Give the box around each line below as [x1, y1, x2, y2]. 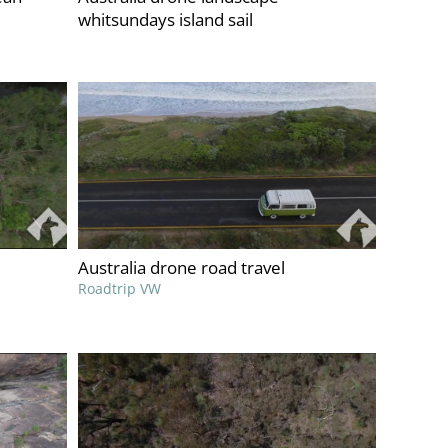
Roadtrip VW [78, 279, 162, 299]
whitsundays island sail [78, 8, 254, 32]
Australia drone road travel [78, 256, 286, 280]
